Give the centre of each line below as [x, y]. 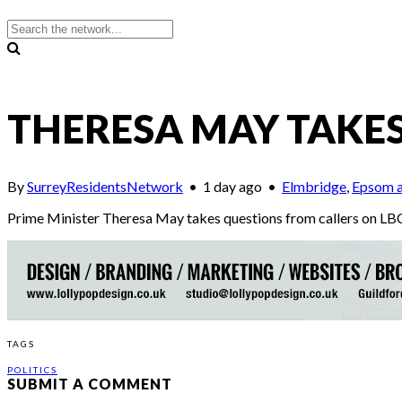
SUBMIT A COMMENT [90, 383]
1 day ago [234, 187]
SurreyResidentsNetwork [105, 187]
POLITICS [32, 369]
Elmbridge [314, 187]
